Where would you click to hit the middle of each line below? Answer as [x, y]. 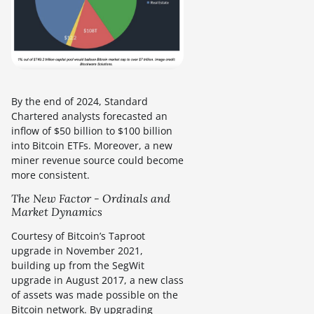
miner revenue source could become [97, 160]
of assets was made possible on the [95, 294]
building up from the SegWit [78, 265]
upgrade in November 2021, [77, 250]
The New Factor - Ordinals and [91, 198]
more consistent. [50, 175]
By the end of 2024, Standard [80, 101]
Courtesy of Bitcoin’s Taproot [78, 235]
